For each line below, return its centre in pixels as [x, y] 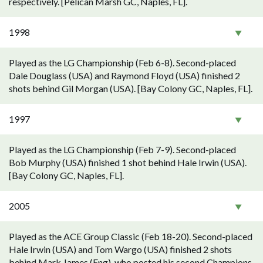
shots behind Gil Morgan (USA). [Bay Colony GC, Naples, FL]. [131, 88]
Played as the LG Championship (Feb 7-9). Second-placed [122, 149]
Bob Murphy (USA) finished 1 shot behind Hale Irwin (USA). [128, 162]
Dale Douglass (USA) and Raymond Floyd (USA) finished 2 [124, 75]
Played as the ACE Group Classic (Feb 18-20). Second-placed [131, 236]
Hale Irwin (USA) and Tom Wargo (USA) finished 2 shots [120, 249]
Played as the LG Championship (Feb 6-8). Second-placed [122, 63]
